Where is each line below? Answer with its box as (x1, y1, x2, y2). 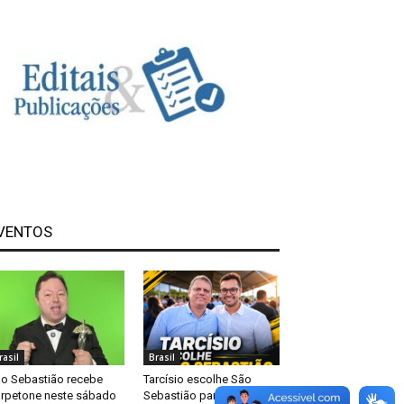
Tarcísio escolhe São (142, 372, 252, 386)
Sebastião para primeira (142, 388, 268, 402)
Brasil (148, 350, 175, 363)
